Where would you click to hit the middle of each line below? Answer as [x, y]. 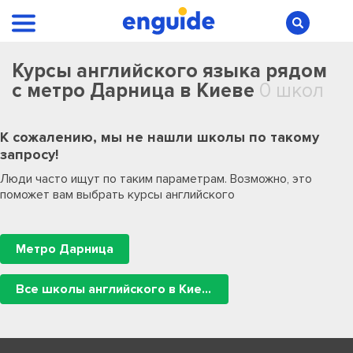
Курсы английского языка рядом [169, 71]
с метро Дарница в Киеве [133, 91]
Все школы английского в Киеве [206, 289]
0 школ [289, 91]
